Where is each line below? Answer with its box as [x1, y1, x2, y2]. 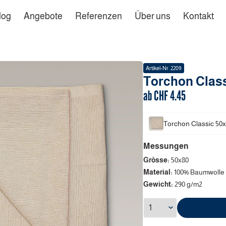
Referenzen [75, 11, 123, 22]
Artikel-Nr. [146, 65, 171, 72]
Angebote [24, 11, 63, 22]
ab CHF [143, 87, 170, 104]
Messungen [143, 141, 189, 150]
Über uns [135, 11, 171, 22]
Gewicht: [143, 180, 175, 189]
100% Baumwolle [174, 168, 224, 177]
